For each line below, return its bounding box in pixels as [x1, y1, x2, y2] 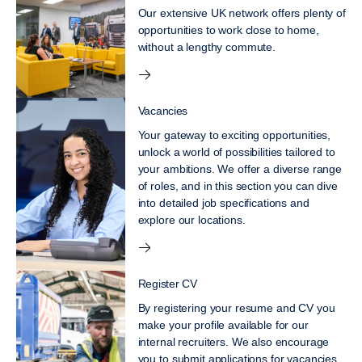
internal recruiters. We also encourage [137, 335, 330, 348]
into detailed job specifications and [137, 196, 309, 209]
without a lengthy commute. [137, 40, 276, 53]
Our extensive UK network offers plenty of [137, 6, 346, 19]
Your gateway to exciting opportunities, [137, 128, 331, 141]
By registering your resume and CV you [137, 301, 335, 314]
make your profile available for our [137, 318, 309, 331]
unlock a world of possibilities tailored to [137, 145, 335, 158]
